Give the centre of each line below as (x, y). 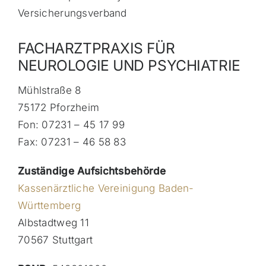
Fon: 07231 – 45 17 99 (71, 124)
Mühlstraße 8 (49, 90)
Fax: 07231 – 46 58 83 (72, 142)
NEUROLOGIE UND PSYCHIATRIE (129, 66)
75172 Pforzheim (58, 107)
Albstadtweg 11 (53, 222)
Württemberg (49, 205)
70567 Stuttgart (55, 240)
